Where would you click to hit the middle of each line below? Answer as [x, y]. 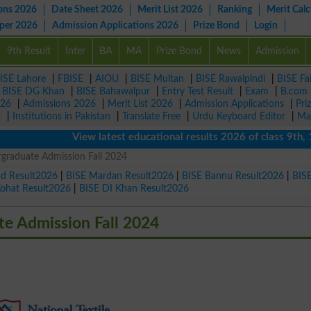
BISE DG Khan [33, 91]
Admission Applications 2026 [115, 25]
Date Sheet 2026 [87, 9]
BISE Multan [157, 79]
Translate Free [151, 116]
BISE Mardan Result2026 [120, 176]
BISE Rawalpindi [230, 79]
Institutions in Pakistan [61, 116]
